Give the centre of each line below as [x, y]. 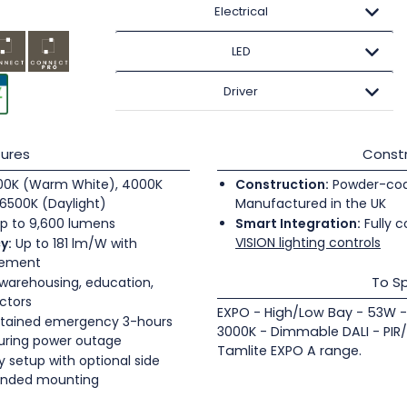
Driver [241, 91]
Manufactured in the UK [311, 204]
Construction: [282, 185]
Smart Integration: [298, 224]
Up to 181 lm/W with [74, 244]
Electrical [241, 11]
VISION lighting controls [308, 243]
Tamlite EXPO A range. [289, 351]
